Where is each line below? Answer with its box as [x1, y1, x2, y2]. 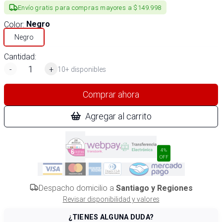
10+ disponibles [57, 64, 106, 74]
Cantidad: [4, 52, 36, 61]
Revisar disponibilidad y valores [62, 195, 160, 204]
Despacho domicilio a [38, 183, 116, 193]
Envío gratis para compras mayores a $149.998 [18, 3, 162, 12]
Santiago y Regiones [115, 183, 193, 193]
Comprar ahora [83, 89, 139, 100]
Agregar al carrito [85, 111, 152, 122]
